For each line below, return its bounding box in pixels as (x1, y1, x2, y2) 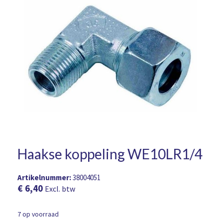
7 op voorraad (17, 209, 59, 219)
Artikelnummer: (17, 173, 73, 183)
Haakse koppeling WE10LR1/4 (17, 145, 203, 163)
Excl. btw (45, 184, 75, 194)
